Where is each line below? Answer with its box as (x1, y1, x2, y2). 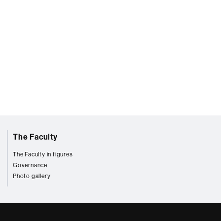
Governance (13, 161, 47, 169)
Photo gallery (13, 172, 51, 180)
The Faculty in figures (13, 150, 73, 158)
